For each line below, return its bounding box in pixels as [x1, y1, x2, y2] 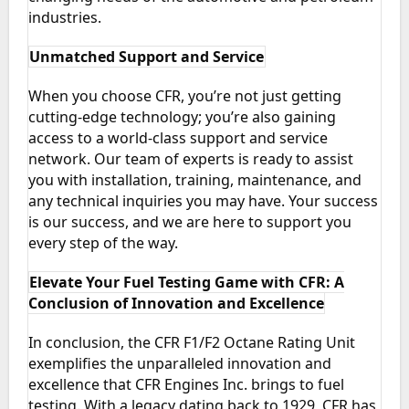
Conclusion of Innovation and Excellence [27, 293, 324, 314]
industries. [27, 7, 101, 28]
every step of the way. [27, 233, 178, 254]
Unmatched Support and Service [29, 47, 265, 68]
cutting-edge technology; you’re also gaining [27, 107, 336, 128]
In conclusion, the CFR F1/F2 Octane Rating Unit [27, 332, 355, 353]
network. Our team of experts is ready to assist [27, 149, 353, 170]
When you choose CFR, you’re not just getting [27, 86, 341, 107]
